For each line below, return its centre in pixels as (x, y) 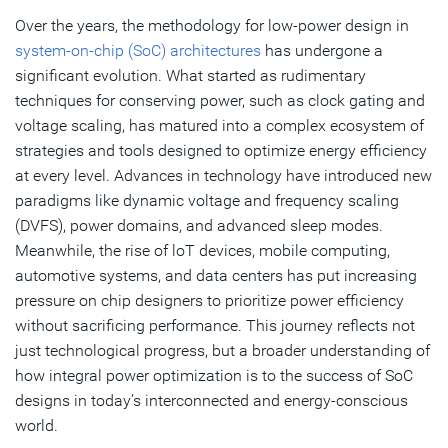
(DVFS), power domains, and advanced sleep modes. (199, 225)
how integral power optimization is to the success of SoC (214, 375)
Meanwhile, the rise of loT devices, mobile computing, (202, 250)
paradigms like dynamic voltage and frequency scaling (207, 200)
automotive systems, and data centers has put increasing (216, 275)
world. (36, 425)
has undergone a (322, 50)
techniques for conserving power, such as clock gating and (220, 100)
